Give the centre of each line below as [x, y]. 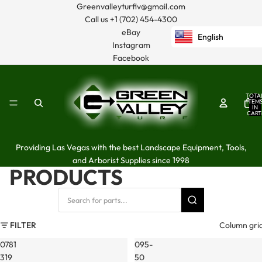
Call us [97, 19]
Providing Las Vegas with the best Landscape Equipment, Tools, [131, 147]
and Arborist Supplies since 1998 [131, 160]
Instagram [131, 45]
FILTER [23, 225]
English [211, 37]
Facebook [131, 58]
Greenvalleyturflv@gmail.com [131, 6]
